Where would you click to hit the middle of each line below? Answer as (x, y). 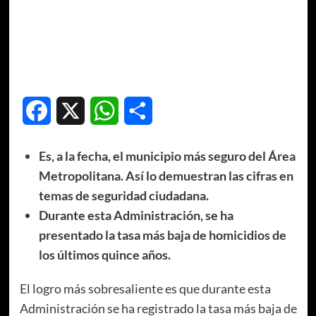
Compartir (177, 110)
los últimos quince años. (104, 254)
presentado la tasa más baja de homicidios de (162, 235)
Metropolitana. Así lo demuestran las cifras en (166, 175)
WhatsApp (145, 110)
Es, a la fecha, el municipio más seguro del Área (167, 156)
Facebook (74, 110)
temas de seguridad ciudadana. (123, 195)
